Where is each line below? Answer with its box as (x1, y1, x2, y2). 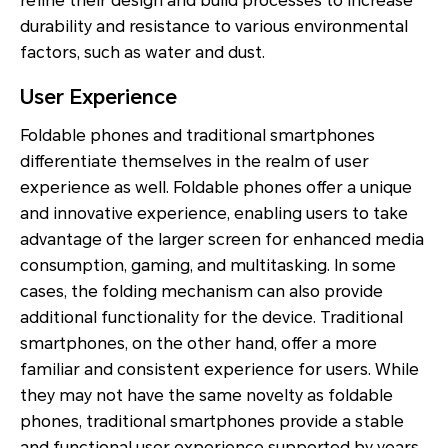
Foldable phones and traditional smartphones (20, 125, 375, 145)
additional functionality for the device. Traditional (20, 307, 403, 327)
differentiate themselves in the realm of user (20, 151, 369, 171)
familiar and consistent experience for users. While (20, 359, 419, 379)
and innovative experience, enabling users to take (20, 203, 408, 223)
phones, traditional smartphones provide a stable (20, 411, 404, 431)
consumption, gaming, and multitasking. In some (20, 255, 396, 275)
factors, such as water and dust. (20, 42, 265, 62)
